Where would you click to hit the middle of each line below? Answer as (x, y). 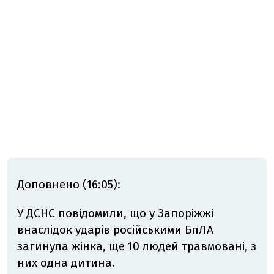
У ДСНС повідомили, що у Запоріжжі (115, 213)
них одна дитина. (66, 263)
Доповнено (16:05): (69, 185)
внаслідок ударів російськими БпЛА (115, 230)
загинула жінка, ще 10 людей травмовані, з (137, 246)
